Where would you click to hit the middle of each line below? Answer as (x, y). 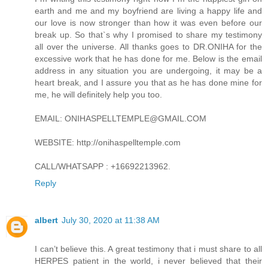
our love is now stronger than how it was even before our (148, 22)
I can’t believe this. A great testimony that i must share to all (148, 249)
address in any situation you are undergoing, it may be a (148, 70)
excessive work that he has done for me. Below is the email (148, 58)
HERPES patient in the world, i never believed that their (148, 261)
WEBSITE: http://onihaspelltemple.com (109, 142)
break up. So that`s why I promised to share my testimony (148, 34)
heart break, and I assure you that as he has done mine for (148, 82)
